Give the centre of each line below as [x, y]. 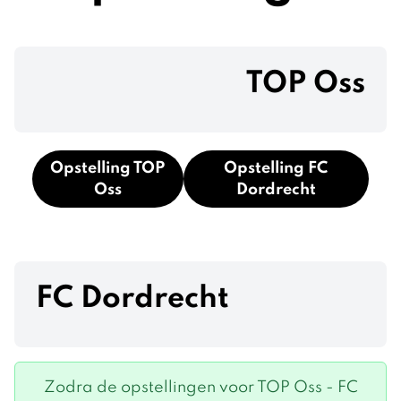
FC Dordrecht [132, 299]
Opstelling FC [276, 168]
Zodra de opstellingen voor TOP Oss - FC [200, 388]
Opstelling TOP [108, 168]
